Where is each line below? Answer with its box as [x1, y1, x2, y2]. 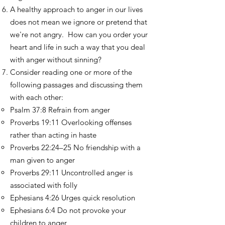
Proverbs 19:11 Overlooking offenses [10, 118, 132, 127]
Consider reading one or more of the [10, 67, 132, 77]
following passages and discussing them [10, 80, 143, 89]
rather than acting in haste [10, 130, 98, 140]
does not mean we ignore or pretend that [10, 17, 147, 27]
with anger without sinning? [10, 55, 101, 64]
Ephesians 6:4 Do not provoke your [10, 205, 126, 215]
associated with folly [10, 180, 79, 190]
